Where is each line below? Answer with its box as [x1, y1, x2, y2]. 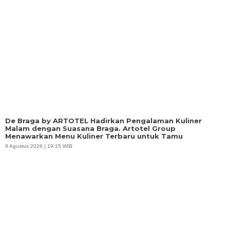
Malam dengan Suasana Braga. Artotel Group [5, 124, 176, 133]
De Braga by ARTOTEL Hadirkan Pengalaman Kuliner [5, 117, 202, 125]
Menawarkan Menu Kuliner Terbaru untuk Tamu [5, 132, 183, 141]
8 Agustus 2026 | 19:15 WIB [5, 143, 72, 149]
